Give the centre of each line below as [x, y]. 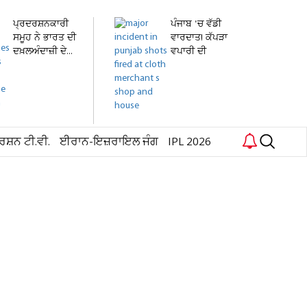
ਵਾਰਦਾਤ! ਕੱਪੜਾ [199, 38]
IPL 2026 [189, 142]
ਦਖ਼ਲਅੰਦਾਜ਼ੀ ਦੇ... [43, 52]
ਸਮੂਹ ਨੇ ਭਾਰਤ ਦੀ [45, 38]
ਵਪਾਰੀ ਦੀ [188, 52]
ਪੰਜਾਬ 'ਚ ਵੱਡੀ [196, 24]
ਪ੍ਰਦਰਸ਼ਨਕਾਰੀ [41, 24]
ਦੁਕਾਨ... [185, 65]
